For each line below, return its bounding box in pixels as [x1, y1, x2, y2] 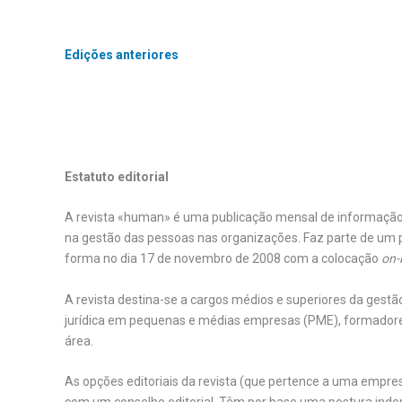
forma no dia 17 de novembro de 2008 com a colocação [65, 251, 381, 267]
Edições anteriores [65, 47, 179, 62]
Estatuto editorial [65, 169, 169, 184]
